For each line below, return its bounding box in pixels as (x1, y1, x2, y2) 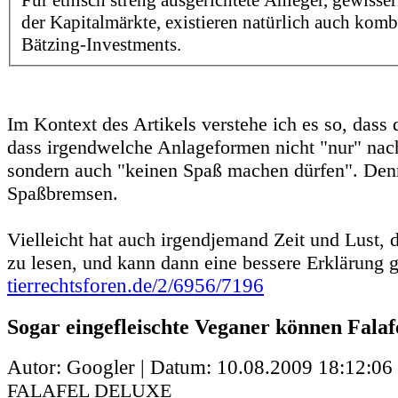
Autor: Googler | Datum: (7, 355, 217, 378)
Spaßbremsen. (7, 182, 118, 205)
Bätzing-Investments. (21, 34, 181, 56)
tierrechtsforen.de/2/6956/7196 (7, 275, 264, 298)
